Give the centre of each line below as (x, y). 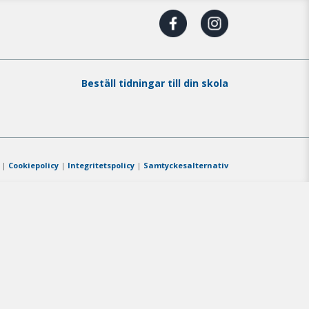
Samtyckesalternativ (186, 165)
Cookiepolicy (33, 165)
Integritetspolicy (101, 165)
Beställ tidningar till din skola (155, 83)
